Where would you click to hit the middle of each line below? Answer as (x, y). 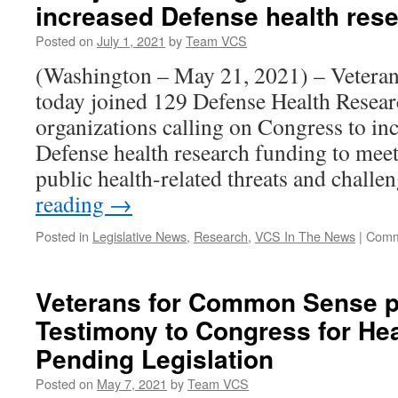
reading (72, 203)
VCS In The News (305, 236)
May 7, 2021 (132, 383)
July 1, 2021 (131, 40)
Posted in (62, 236)
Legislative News (139, 236)
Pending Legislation (155, 358)
